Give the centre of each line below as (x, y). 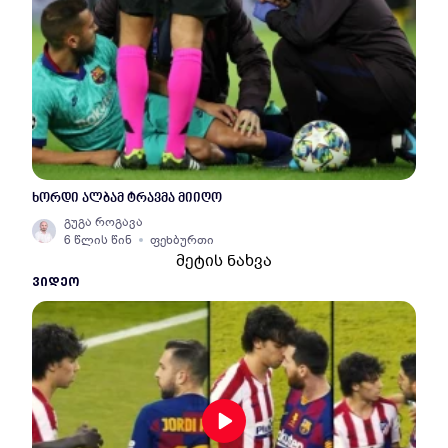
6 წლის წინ (98, 240)
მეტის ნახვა (224, 261)
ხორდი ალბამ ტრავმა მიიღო (127, 198)
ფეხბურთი (182, 240)
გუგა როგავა (103, 222)
